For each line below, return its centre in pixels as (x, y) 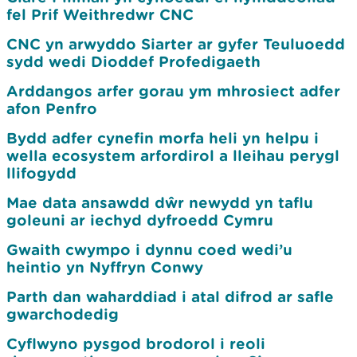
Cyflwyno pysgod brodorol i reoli (136, 343)
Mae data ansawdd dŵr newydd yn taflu (160, 202)
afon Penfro (52, 108)
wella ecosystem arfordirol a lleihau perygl (173, 155)
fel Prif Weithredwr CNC (100, 14)
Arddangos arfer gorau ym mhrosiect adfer (173, 91)
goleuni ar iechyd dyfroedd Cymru (140, 220)
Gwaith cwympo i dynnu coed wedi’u (149, 249)
